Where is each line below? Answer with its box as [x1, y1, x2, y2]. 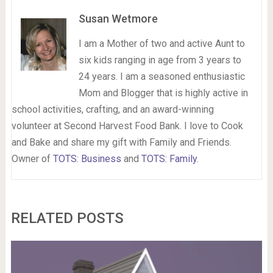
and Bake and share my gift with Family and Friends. [11, 136, 232, 149]
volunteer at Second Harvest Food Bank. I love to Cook [11, 120, 243, 132]
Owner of [11, 153, 53, 165]
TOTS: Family [141, 153, 197, 165]
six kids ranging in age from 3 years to [78, 54, 241, 66]
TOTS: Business [52, 153, 121, 165]
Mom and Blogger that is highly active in [78, 87, 248, 99]
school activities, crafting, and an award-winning [11, 104, 214, 116]
